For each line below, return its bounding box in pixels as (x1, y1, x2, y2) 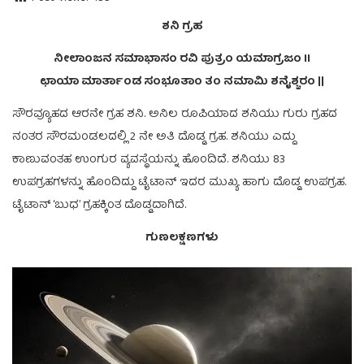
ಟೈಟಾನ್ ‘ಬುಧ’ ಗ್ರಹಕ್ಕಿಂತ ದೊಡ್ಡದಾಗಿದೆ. (12, 195, 186, 215)
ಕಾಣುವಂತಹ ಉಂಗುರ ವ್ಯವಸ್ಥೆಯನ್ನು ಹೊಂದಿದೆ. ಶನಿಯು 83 (12, 149, 285, 170)
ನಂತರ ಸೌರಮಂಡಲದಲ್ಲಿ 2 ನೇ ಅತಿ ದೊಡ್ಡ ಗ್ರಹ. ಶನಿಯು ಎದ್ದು (12, 127, 296, 147)
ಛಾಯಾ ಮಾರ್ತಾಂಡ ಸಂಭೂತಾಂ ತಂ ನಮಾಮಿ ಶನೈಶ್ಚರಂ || (40, 71, 324, 92)
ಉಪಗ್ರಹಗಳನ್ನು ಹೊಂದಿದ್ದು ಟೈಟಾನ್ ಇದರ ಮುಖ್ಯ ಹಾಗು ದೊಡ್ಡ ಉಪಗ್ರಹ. (12, 172, 346, 193)
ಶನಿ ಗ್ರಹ (162, 16, 202, 37)
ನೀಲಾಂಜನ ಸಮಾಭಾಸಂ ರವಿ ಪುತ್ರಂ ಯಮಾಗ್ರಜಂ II (54, 49, 310, 69)
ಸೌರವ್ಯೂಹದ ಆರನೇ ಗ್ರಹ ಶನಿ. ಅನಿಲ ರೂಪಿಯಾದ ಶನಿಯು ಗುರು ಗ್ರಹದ (12, 104, 337, 124)
